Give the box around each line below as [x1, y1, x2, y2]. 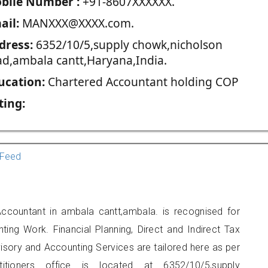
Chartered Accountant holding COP [44, 74, 239, 90]
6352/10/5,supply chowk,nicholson [32, 36, 223, 53]
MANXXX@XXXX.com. [19, 15, 134, 31]
